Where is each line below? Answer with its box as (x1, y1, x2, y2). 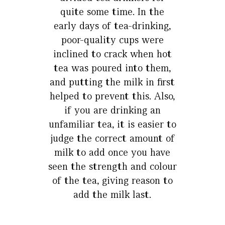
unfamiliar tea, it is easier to (48, 118, 176, 131)
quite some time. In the (60, 5, 165, 19)
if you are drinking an (64, 103, 161, 117)
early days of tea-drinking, (54, 19, 171, 33)
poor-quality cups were (61, 33, 164, 47)
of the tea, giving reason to (52, 174, 173, 187)
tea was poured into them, (54, 61, 171, 75)
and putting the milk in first (50, 75, 175, 89)
